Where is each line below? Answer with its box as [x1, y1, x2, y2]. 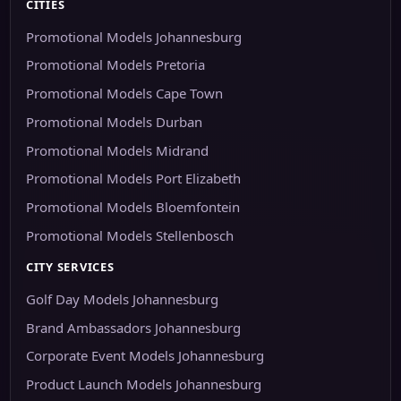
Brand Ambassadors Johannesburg [25, 318, 241, 337]
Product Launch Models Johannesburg [25, 375, 261, 394]
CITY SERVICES [25, 258, 115, 275]
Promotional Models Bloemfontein [25, 198, 240, 217]
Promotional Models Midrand [25, 141, 209, 159]
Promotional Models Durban [25, 112, 202, 131]
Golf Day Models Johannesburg [25, 289, 218, 308]
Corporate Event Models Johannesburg [25, 346, 264, 365]
